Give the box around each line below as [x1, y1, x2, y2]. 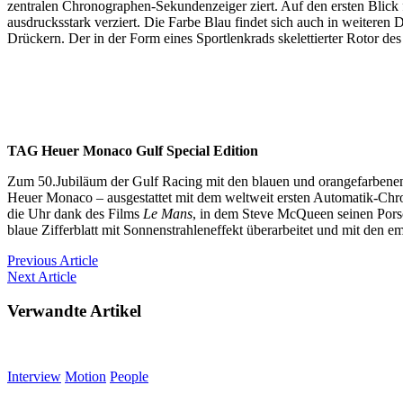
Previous [7, 252, 59, 268]
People [110, 369, 148, 385]
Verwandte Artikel [7, 301, 141, 321]
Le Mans [143, 205, 193, 221]
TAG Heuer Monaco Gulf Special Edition [7, 142, 258, 158]
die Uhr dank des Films [7, 205, 143, 221]
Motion [65, 369, 106, 385]
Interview [7, 369, 61, 385]
